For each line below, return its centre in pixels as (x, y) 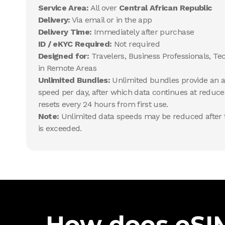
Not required (136, 44)
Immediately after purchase (143, 32)
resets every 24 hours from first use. (103, 104)
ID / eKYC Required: (75, 44)
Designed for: (64, 56)
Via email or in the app (111, 20)
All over (104, 8)
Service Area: (63, 8)
